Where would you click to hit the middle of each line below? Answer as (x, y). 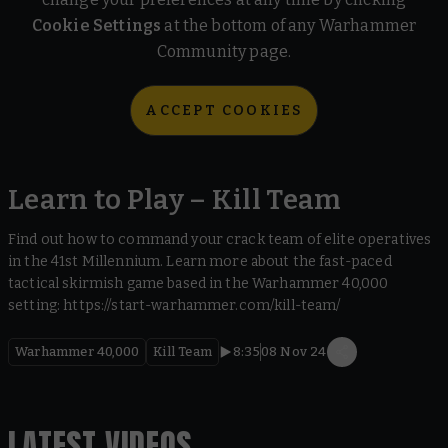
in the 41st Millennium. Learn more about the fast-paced (200, 261)
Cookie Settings (96, 25)
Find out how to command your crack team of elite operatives (220, 239)
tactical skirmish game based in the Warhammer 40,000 (198, 283)
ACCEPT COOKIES (224, 110)
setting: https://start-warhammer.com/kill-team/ (174, 305)
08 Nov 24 (293, 351)
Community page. (224, 51)
